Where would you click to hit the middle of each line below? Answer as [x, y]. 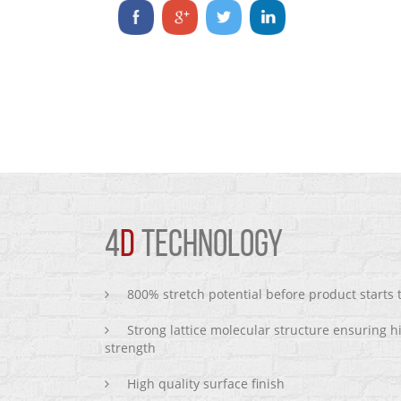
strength [130, 348]
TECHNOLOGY [209, 247]
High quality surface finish [206, 384]
